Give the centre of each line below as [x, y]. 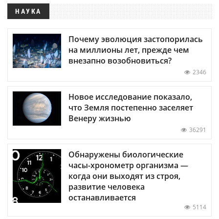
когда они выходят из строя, [124, 176]
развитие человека [107, 186]
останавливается [102, 197]
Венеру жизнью [100, 118]
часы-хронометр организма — [128, 165]
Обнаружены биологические [126, 154]
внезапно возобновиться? [120, 60]
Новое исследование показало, [130, 97]
